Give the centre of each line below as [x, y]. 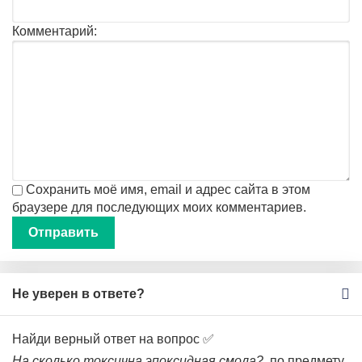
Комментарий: [55, 31]
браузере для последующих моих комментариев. [159, 207]
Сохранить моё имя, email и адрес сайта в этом [168, 189]
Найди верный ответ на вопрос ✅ [113, 339]
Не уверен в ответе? [78, 294]
